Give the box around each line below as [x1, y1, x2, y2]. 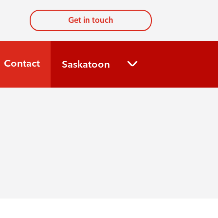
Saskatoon [61, 58, 110, 70]
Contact [3, 57, 40, 69]
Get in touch [68, 16, 114, 25]
